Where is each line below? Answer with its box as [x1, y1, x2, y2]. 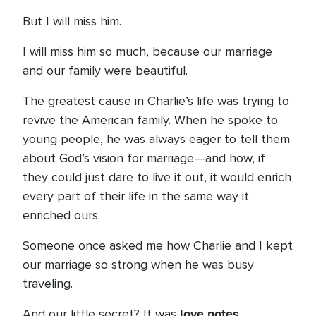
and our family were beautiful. [23, 63, 188, 78]
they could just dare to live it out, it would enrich [23, 169, 291, 185]
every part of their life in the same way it [23, 188, 249, 204]
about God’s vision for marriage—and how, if [23, 150, 265, 166]
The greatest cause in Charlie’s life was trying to [23, 93, 289, 109]
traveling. [23, 276, 73, 291]
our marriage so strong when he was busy [23, 257, 254, 272]
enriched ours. [23, 207, 100, 223]
